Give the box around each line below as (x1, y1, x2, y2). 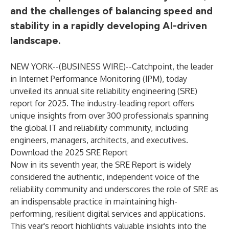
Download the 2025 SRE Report (10, 147, 128, 157)
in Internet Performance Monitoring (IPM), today (10, 74, 187, 84)
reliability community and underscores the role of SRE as (10, 184, 218, 194)
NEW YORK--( (10, 61, 61, 72)
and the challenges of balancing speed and (10, 5, 213, 17)
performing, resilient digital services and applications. (10, 209, 205, 219)
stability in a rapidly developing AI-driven (10, 19, 207, 32)
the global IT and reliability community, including (10, 123, 188, 133)
